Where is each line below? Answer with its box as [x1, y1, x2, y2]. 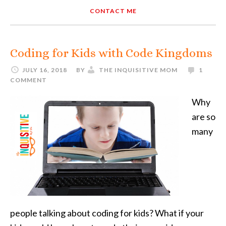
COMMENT [10, 76, 47, 84]
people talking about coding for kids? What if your [10, 207, 204, 218]
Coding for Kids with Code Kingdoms [10, 46, 212, 60]
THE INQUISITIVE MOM [99, 66, 178, 74]
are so [192, 111, 215, 122]
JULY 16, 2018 [22, 66, 67, 74]
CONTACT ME [89, 7, 137, 15]
